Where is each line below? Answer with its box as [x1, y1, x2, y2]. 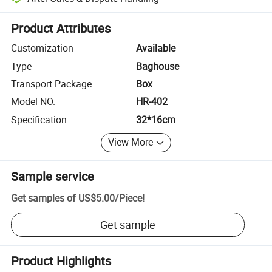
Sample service [11, 168, 95, 185]
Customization [11, 41, 74, 55]
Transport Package [11, 76, 92, 90]
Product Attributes [11, 20, 111, 37]
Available [136, 41, 175, 55]
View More [108, 135, 154, 149]
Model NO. [11, 95, 56, 109]
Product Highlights [11, 253, 112, 270]
